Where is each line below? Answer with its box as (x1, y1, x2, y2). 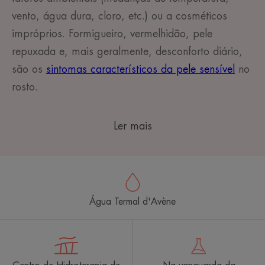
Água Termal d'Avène (89, 197, 176, 207)
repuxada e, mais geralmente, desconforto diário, (12, 46, 243, 57)
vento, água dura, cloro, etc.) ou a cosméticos (12, 11, 227, 22)
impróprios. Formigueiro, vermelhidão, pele (12, 28, 212, 40)
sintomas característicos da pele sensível (46, 64, 235, 75)
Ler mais (113, 121, 152, 132)
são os (12, 64, 46, 75)
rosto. (12, 82, 38, 93)
